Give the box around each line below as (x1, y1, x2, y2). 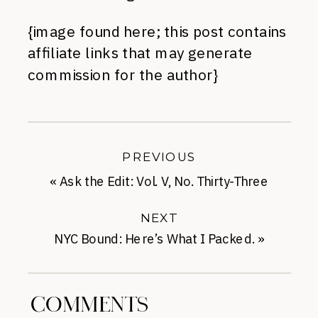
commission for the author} (28, 65, 219, 85)
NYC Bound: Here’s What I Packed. (54, 230, 256, 248)
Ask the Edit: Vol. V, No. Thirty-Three (60, 172, 268, 190)
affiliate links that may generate (28, 43, 253, 63)
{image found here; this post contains (28, 21, 287, 41)
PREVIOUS (122, 148, 196, 164)
